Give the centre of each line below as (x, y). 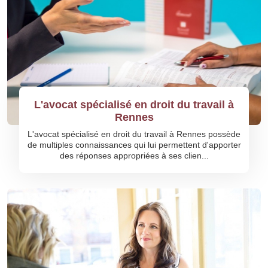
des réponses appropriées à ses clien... (134, 156)
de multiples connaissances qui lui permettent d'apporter (134, 145)
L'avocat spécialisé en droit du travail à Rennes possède (134, 134)
